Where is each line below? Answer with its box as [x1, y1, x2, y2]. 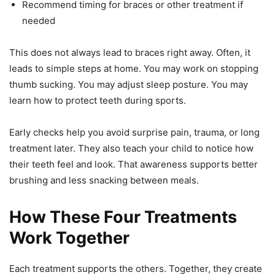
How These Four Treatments [9, 206, 237, 227]
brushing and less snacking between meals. [9, 174, 199, 186]
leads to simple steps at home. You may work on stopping [9, 62, 258, 74]
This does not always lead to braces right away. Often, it [9, 46, 250, 58]
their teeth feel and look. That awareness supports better [9, 158, 258, 170]
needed [22, 14, 55, 26]
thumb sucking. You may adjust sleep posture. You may [9, 78, 248, 90]
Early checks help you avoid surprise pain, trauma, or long [9, 126, 260, 138]
